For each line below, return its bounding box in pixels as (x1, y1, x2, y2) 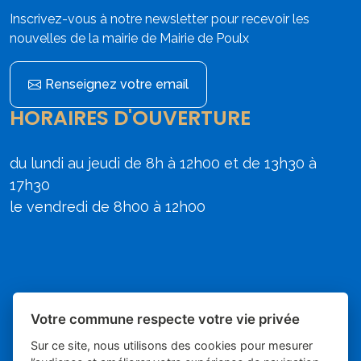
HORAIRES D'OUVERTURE (10, 104, 251, 133)
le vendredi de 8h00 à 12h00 (10, 198, 205, 216)
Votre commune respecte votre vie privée (31, 310, 301, 327)
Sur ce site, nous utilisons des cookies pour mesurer (31, 338, 313, 352)
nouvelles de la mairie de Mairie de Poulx (10, 31, 249, 47)
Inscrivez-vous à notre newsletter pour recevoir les (10, 11, 309, 27)
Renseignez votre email (45, 77, 189, 93)
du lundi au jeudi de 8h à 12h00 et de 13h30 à (10, 155, 317, 172)
